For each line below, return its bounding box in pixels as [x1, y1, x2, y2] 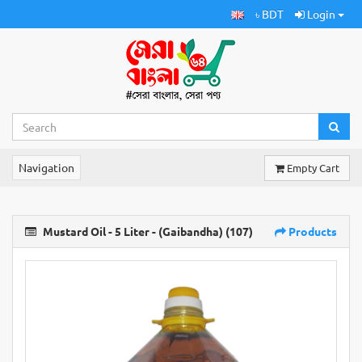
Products [286, 224, 337, 238]
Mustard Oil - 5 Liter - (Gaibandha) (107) [40, 224, 253, 238]
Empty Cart [287, 161, 339, 175]
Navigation [19, 160, 74, 175]
